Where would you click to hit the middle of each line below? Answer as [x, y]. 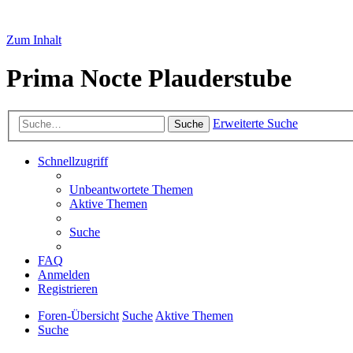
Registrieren [68, 289]
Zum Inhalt [34, 40]
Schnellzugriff [73, 162]
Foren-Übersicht [78, 316]
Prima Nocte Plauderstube [149, 78]
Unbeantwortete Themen [131, 190]
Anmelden [64, 275]
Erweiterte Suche [255, 124]
